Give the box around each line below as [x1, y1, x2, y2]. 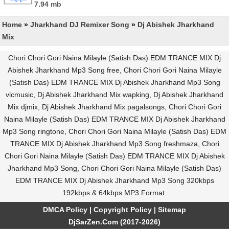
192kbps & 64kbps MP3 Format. [62, 189, 167, 197]
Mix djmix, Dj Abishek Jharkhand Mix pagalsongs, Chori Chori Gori [8, 103, 221, 111]
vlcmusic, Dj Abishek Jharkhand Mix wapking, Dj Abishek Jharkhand [6, 90, 223, 99]
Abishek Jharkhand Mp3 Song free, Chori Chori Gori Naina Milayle [7, 66, 222, 74]
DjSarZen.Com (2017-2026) [68, 218, 161, 226]
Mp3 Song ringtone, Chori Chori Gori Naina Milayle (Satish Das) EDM [3, 127, 226, 135]
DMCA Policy [43, 205, 87, 214]
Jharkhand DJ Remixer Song [30, 20, 129, 29]
